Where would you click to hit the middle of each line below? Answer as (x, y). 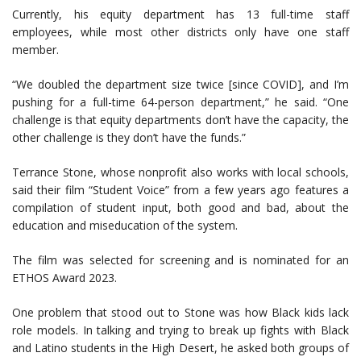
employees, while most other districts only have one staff (180, 32)
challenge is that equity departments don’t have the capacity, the (180, 120)
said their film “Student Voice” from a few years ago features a (180, 190)
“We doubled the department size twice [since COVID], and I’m (180, 85)
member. (35, 50)
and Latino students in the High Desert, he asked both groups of (180, 348)
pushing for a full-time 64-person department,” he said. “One (180, 102)
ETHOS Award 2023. (64, 278)
